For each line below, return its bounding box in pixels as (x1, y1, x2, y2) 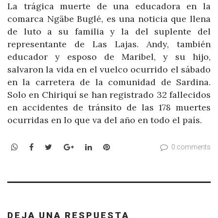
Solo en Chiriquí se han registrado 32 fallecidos (7, 89, 211, 101)
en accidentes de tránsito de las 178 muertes (7, 102, 211, 113)
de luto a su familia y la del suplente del (7, 26, 211, 37)
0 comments (171, 143, 211, 151)
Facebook (33, 141, 69, 151)
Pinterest (109, 141, 145, 151)
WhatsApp (18, 141, 56, 151)
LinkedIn (91, 141, 124, 151)
